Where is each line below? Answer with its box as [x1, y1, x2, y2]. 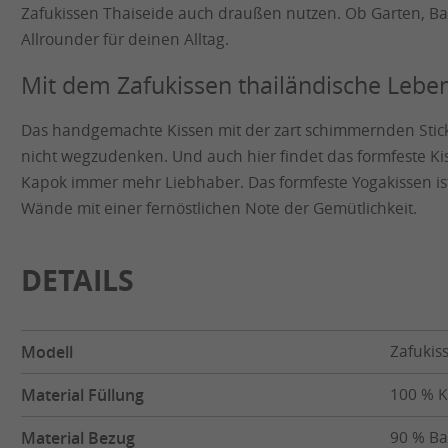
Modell [21, 340, 73, 363]
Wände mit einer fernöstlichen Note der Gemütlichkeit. [21, 197, 417, 219]
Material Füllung [21, 383, 144, 406]
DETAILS [21, 259, 134, 300]
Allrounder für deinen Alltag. [21, 28, 229, 50]
